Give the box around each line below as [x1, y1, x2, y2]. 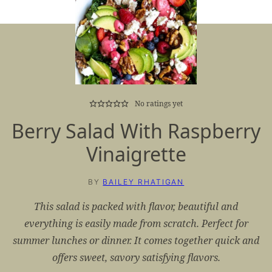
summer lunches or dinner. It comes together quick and [13, 233, 259, 247]
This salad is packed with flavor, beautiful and [34, 199, 238, 213]
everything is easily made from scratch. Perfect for [24, 216, 248, 230]
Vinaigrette [86, 140, 186, 167]
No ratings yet [135, 98, 183, 109]
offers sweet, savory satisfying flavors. [52, 250, 220, 264]
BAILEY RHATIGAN [103, 177, 185, 186]
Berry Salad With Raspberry [12, 117, 260, 144]
